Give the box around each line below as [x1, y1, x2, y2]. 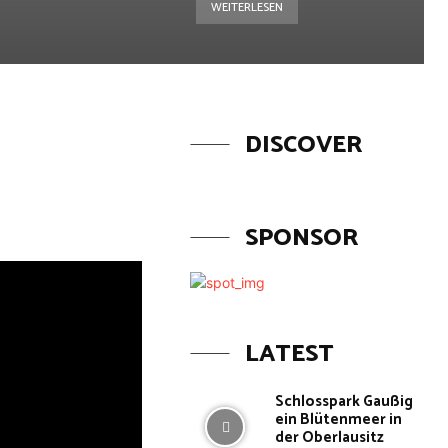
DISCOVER [244, 126, 362, 165]
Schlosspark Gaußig [275, 389, 414, 414]
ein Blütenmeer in [275, 407, 403, 432]
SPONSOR [244, 219, 358, 258]
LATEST [244, 335, 334, 374]
